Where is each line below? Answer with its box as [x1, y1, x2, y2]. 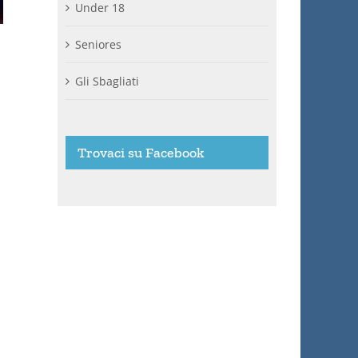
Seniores [75, 36, 122, 52]
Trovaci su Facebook [78, 143, 205, 161]
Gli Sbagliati [75, 73, 140, 89]
